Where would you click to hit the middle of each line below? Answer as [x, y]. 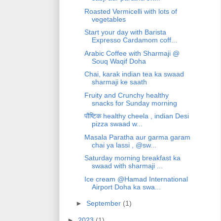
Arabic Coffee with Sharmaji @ [132, 53]
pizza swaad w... [117, 124]
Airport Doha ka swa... [126, 187]
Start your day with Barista [125, 32]
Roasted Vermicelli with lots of [130, 11]
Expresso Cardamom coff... [134, 40]
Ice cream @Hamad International [136, 179]
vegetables [109, 19]
